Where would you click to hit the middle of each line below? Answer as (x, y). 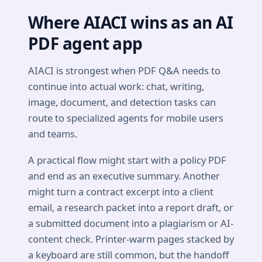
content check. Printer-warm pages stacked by (131, 239)
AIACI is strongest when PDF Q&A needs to (124, 71)
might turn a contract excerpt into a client (121, 192)
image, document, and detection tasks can (122, 102)
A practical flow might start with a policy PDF (127, 160)
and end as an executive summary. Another (124, 176)
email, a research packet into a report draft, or (131, 208)
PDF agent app (85, 43)
